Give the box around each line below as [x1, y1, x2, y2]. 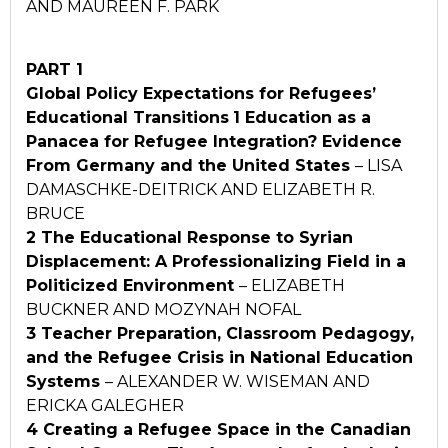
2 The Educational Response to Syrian [26, 227, 353, 247]
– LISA [355, 155, 402, 175]
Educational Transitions [26, 107, 229, 127]
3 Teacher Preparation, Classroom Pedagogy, [26, 323, 414, 343]
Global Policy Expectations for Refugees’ [26, 83, 376, 103]
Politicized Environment [26, 275, 239, 295]
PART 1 [26, 59, 83, 79]
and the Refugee [26, 347, 177, 367]
